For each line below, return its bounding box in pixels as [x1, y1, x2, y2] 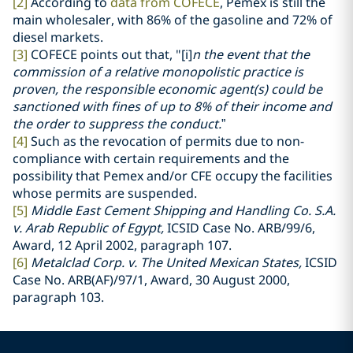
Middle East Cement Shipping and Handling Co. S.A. [31, 202, 336, 219]
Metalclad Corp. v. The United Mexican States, [31, 254, 305, 271]
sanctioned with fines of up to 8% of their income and [13, 98, 332, 115]
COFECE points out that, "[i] [28, 46, 192, 63]
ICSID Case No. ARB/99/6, [167, 219, 315, 236]
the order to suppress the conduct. [13, 115, 221, 132]
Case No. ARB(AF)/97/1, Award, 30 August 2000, [13, 271, 290, 288]
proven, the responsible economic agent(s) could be [13, 80, 322, 98]
